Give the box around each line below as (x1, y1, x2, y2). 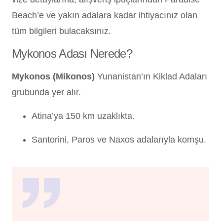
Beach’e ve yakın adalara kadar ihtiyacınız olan (12, 10, 197, 20)
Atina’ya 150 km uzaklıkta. (32, 110, 135, 121)
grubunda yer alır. (12, 87, 81, 97)
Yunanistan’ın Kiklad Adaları (95, 71, 207, 81)
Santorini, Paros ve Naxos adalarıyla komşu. (32, 134, 206, 145)
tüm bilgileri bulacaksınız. (12, 26, 111, 36)
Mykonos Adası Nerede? (12, 46, 132, 60)
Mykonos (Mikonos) (12, 71, 95, 81)
